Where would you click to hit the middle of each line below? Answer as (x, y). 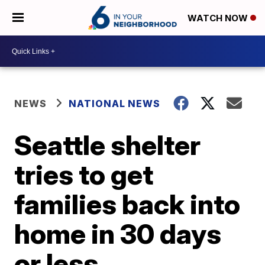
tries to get (84, 174)
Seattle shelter (108, 145)
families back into (127, 204)
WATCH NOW (219, 18)
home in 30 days (118, 234)
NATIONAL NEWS (115, 104)
